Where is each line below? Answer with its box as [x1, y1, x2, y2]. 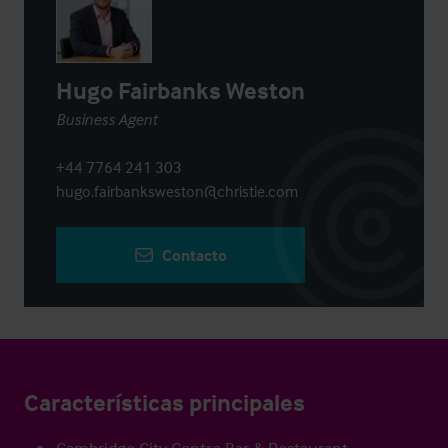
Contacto [162, 245, 227, 265]
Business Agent [56, 109, 157, 129]
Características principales [24, 388, 305, 417]
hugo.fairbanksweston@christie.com [56, 181, 298, 201]
